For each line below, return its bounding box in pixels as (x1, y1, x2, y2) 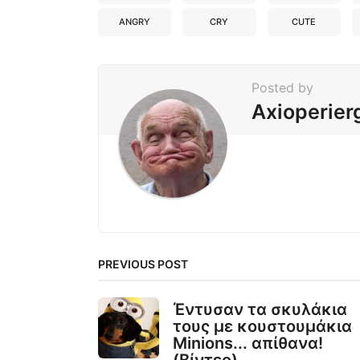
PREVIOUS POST (98, 256, 188, 271)
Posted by (252, 79, 313, 96)
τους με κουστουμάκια (173, 316, 352, 336)
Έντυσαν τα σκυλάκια (173, 299, 347, 319)
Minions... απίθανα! (173, 333, 323, 353)
